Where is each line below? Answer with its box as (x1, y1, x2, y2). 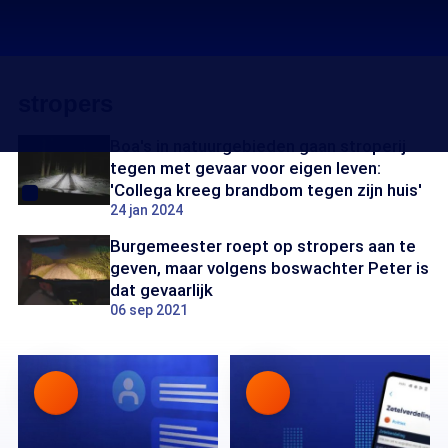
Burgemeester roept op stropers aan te (110, 236, 416, 256)
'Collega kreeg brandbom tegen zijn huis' (110, 180, 422, 200)
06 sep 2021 (110, 302, 188, 318)
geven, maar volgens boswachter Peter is (110, 258, 429, 278)
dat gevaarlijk (110, 280, 213, 300)
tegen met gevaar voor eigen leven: (110, 158, 381, 178)
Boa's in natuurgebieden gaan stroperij (110, 136, 406, 156)
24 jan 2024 (110, 202, 183, 218)
